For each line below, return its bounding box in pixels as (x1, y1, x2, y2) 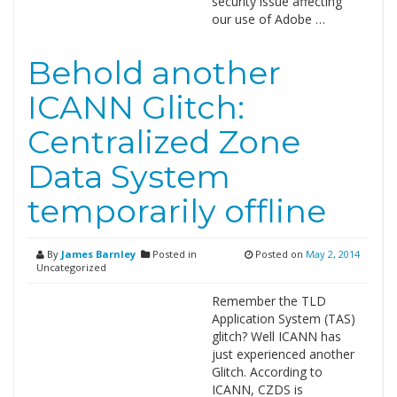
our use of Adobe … (211, 11, 325, 27)
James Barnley (61, 247, 136, 261)
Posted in (150, 247, 197, 261)
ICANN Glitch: (27, 88, 245, 127)
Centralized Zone (27, 122, 300, 161)
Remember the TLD (211, 292, 326, 309)
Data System (27, 157, 230, 196)
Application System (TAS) (211, 310, 355, 327)
